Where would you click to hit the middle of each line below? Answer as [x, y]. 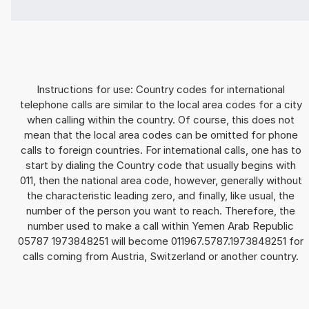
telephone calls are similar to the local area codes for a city [161, 105]
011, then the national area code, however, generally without [161, 181]
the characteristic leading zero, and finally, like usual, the [161, 196]
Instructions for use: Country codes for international [161, 90]
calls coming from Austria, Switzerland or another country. [161, 257]
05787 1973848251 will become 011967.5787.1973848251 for [161, 241]
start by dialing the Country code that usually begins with [161, 166]
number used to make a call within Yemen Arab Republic [161, 226]
